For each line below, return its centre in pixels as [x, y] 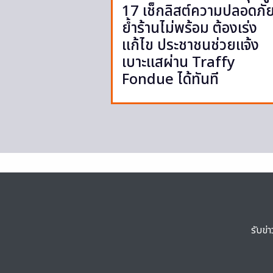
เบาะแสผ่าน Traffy [179, 62]
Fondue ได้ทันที [170, 80]
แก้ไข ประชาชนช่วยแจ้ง [190, 45]
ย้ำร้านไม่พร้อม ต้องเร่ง [190, 28]
